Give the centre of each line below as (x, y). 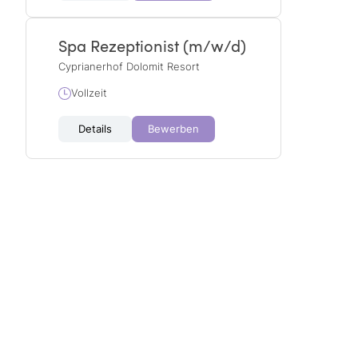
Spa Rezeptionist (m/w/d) (152, 46)
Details (95, 129)
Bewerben (173, 129)
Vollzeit (89, 93)
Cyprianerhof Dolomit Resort (129, 67)
